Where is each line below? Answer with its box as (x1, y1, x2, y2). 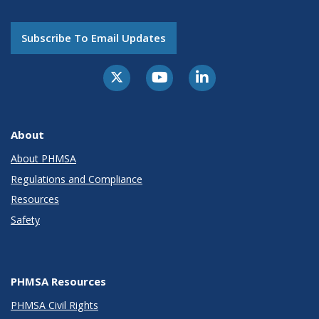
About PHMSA (11, 152, 76, 166)
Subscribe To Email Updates (21, 30, 166, 45)
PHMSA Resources (11, 273, 106, 288)
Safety (11, 212, 40, 226)
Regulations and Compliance (11, 172, 142, 186)
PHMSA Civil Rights (11, 298, 98, 313)
